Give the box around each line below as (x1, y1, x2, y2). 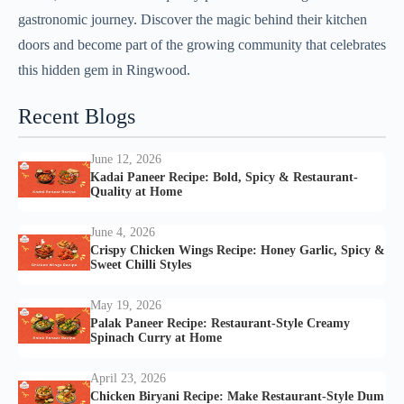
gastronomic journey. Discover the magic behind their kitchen (18, 11, 367, 27)
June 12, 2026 (90, 151, 161, 166)
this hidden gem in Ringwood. (18, 61, 190, 78)
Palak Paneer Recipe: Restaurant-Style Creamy (90, 317, 350, 331)
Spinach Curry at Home (90, 331, 222, 345)
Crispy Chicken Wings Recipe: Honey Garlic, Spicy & (90, 243, 385, 257)
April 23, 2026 (90, 372, 166, 386)
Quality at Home (90, 184, 182, 198)
